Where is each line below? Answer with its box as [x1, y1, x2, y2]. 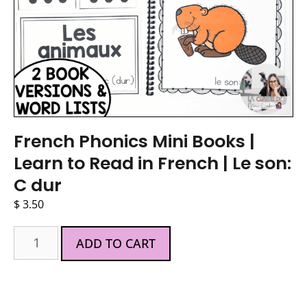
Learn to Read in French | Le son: [14, 151, 291, 175]
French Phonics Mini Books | [14, 129, 255, 153]
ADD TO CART [76, 234, 156, 251]
